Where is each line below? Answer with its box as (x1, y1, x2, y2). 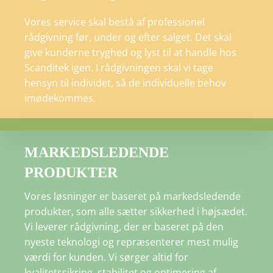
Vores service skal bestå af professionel (24, 15, 205, 29)
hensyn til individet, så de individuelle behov (24, 76, 226, 90)
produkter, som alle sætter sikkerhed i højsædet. (24, 205, 247, 219)
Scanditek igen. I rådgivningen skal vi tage (24, 61, 213, 75)
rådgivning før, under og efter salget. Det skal (24, 30, 232, 44)
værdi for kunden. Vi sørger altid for (24, 250, 188, 264)
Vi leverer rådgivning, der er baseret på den (24, 220, 224, 234)
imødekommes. (24, 91, 96, 105)
